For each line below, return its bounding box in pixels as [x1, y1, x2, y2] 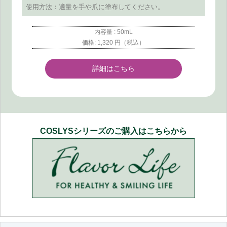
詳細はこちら [92, 64, 135, 73]
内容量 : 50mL [94, 28, 133, 35]
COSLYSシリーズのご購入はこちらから [40, 126, 187, 135]
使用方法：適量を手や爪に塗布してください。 [25, 3, 164, 11]
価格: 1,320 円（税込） [82, 39, 145, 46]
